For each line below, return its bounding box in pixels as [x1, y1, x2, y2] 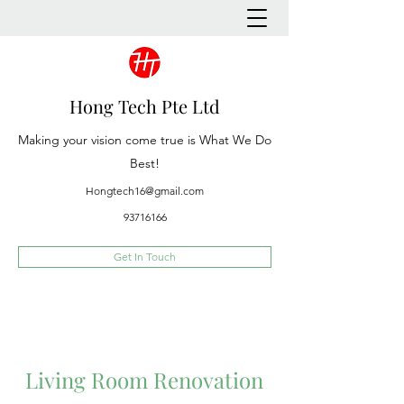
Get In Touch [114, 250, 176, 263]
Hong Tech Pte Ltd [69, 94, 220, 118]
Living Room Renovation [25, 365, 263, 394]
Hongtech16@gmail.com [86, 184, 204, 197]
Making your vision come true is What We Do [18, 132, 271, 148]
